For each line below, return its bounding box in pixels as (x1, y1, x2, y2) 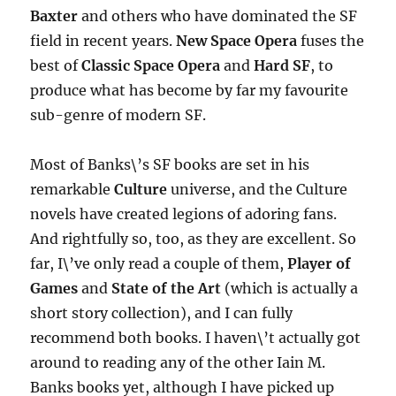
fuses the (297, 32, 365, 50)
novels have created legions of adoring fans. (30, 205, 338, 224)
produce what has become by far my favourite (30, 81, 349, 100)
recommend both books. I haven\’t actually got (30, 329, 362, 347)
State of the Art (111, 279, 222, 298)
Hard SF (254, 57, 311, 75)
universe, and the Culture (167, 180, 348, 199)
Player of (287, 255, 352, 273)
